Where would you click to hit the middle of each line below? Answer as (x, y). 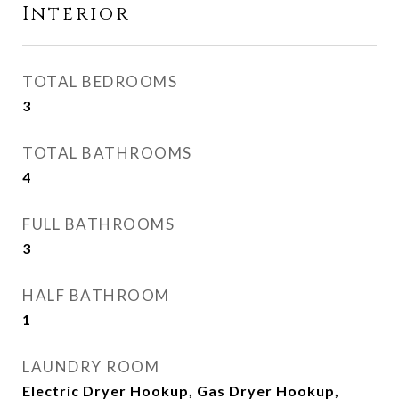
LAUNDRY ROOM (91, 366)
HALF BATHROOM (96, 295)
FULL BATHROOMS (98, 224)
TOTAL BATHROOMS (107, 153)
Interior (76, 14)
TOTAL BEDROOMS (100, 81)
